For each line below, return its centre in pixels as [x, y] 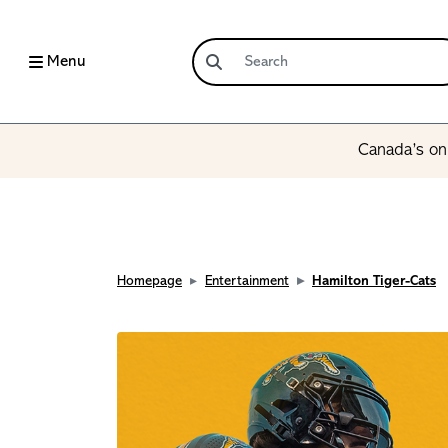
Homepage [149, 281]
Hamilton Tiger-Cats [374, 281]
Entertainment [247, 281]
